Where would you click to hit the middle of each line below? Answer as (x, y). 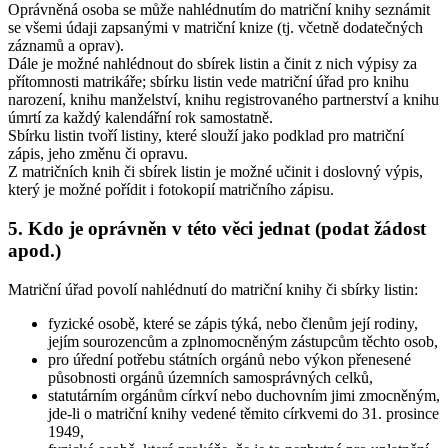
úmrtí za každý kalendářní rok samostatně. (140, 118)
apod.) (34, 251)
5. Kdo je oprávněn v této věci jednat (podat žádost (217, 229)
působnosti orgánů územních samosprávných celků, (210, 377)
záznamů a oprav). (66, 46)
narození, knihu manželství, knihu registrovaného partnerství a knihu (223, 100)
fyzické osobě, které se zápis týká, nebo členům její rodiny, (233, 323)
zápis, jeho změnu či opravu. (98, 154)
